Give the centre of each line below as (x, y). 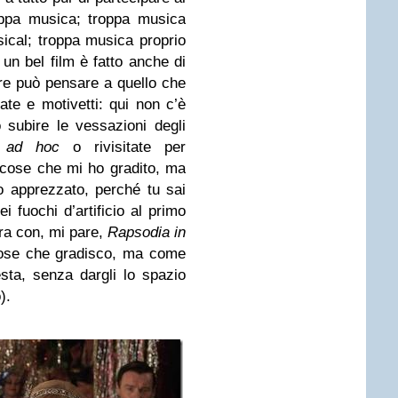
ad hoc (33, 147)
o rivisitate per (123, 147)
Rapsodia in (147, 232)
